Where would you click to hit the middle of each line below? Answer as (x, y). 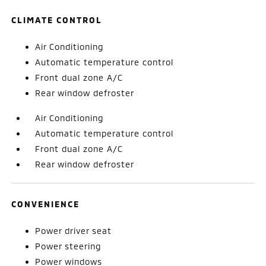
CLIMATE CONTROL (57, 20)
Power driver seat (74, 230)
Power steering (68, 246)
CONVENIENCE (46, 204)
